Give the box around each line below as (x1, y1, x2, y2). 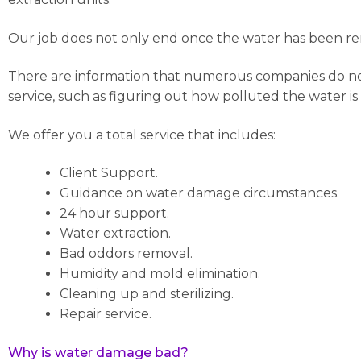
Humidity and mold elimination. (60, 266, 260, 282)
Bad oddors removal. (60, 246, 193, 262)
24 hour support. (60, 205, 169, 222)
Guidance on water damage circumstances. (60, 185, 339, 201)
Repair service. (60, 306, 151, 322)
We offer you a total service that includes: (8, 127, 276, 143)
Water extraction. (60, 226, 171, 242)
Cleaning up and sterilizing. (60, 286, 234, 302)
